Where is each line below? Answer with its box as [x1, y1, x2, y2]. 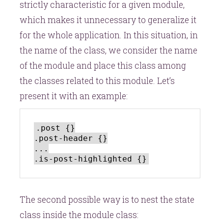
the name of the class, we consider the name [20, 44, 197, 56]
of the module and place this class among [20, 59, 186, 71]
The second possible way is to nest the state [20, 193, 194, 205]
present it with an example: [20, 90, 128, 102]
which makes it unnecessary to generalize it [20, 14, 196, 26]
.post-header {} [34, 133, 108, 143]
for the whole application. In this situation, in [20, 29, 198, 41]
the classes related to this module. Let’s [20, 75, 175, 86]
